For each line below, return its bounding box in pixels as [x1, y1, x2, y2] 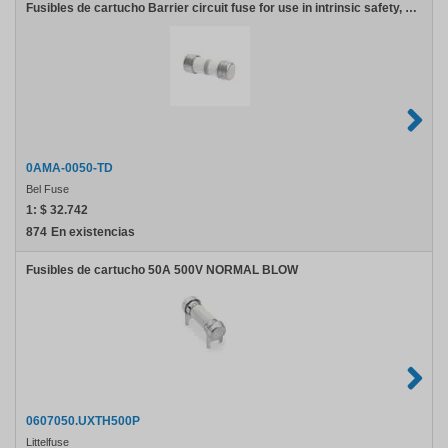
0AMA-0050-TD [26, 161, 113, 175]
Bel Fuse [26, 183, 69, 195]
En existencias [51, 225, 135, 239]
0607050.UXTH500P [26, 414, 140, 428]
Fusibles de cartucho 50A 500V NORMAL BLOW [26, 263, 298, 277]
